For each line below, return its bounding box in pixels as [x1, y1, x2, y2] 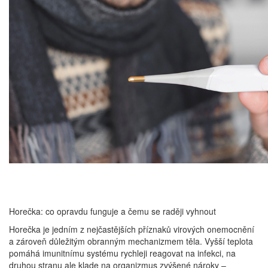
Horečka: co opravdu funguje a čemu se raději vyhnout [9, 205, 216, 217]
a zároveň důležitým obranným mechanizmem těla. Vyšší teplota [9, 235, 253, 247]
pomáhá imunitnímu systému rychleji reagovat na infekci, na [9, 247, 236, 259]
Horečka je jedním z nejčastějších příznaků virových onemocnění [9, 223, 254, 235]
